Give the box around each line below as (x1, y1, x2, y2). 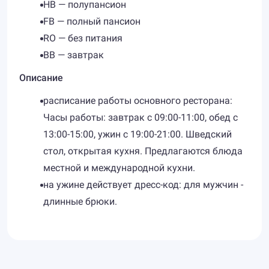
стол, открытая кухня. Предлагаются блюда (43, 145, 243, 157)
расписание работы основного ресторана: (43, 95, 232, 106)
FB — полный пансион (43, 16, 141, 27)
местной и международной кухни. (43, 162, 195, 174)
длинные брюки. (43, 196, 117, 207)
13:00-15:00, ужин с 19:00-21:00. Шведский (43, 128, 232, 140)
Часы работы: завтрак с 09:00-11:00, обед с (43, 112, 238, 123)
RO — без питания (43, 32, 122, 44)
